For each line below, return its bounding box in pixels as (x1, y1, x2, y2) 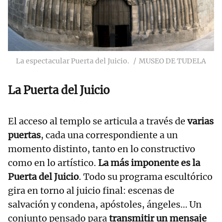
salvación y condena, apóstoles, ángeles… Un (8, 198, 202, 210)
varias (187, 115, 214, 127)
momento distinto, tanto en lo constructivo (8, 143, 195, 155)
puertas (8, 129, 41, 141)
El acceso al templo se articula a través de (8, 115, 187, 127)
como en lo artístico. (8, 157, 98, 168)
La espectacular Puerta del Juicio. (16, 56, 129, 65)
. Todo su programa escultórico (79, 170, 213, 182)
